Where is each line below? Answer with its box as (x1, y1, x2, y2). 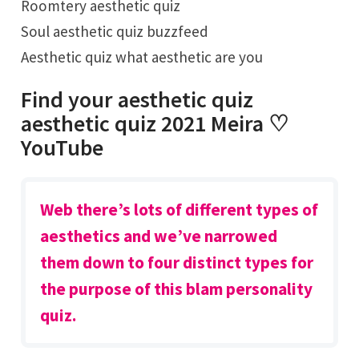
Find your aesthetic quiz (21, 85, 254, 115)
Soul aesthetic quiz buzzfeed (21, 21, 209, 41)
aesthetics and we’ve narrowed (40, 225, 278, 248)
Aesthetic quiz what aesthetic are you (21, 46, 264, 67)
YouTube (21, 133, 104, 163)
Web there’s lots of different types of (40, 199, 319, 221)
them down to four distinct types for (40, 252, 314, 274)
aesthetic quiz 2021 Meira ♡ (21, 109, 289, 139)
